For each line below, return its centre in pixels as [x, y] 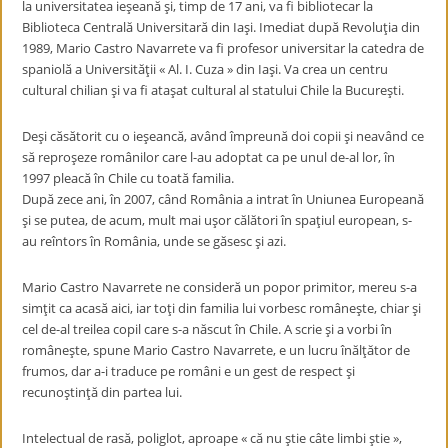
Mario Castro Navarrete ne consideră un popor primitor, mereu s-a [220, 287]
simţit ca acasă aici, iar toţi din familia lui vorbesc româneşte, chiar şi [222, 308]
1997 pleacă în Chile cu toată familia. [128, 178]
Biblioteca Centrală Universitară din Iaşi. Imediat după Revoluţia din [221, 27]
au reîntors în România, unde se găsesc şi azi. [154, 241]
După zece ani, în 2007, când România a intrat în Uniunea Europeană [223, 199]
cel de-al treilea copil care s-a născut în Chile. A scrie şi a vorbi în [207, 329]
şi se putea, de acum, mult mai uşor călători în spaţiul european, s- [217, 220]
